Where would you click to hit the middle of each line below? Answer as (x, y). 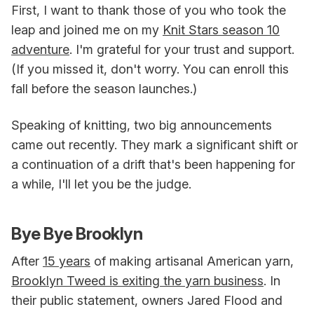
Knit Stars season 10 (221, 30)
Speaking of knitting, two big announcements (142, 125)
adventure (40, 50)
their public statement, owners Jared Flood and (147, 301)
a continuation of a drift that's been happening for (153, 165)
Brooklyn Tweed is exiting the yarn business (137, 281)
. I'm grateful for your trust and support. (182, 50)
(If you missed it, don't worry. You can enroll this (150, 69)
